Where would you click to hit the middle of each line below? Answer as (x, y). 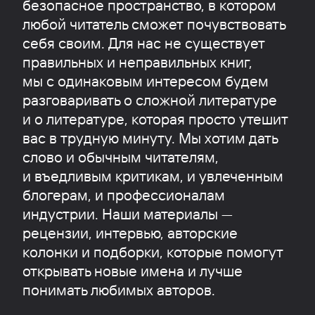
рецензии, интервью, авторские (130, 232)
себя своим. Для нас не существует (143, 43)
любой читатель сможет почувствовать (154, 24)
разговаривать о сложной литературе (149, 99)
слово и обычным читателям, (120, 156)
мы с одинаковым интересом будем (145, 81)
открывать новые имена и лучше (132, 270)
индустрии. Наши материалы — (127, 213)
